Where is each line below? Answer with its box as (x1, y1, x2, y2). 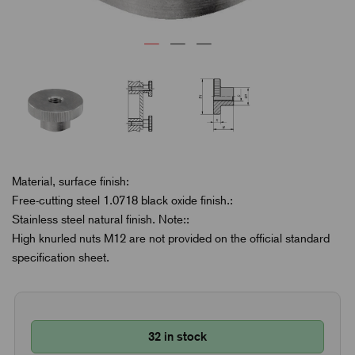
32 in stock (148, 329, 207, 343)
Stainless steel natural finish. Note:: (12, 212, 189, 227)
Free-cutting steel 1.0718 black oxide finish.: (12, 193, 233, 208)
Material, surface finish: (12, 174, 129, 189)
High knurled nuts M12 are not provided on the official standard (12, 231, 330, 246)
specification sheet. (12, 250, 109, 265)
